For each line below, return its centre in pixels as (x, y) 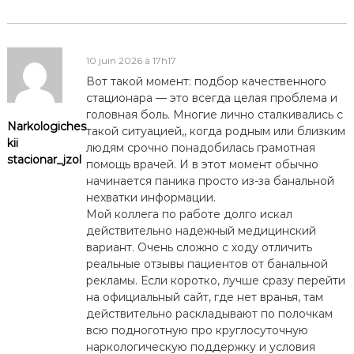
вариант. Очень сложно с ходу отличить (199, 247)
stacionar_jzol (44, 159)
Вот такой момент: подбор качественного (206, 81)
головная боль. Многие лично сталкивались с (214, 114)
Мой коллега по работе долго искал (189, 214)
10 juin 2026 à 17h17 (131, 60)
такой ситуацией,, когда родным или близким (215, 131)
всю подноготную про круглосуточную (197, 330)
